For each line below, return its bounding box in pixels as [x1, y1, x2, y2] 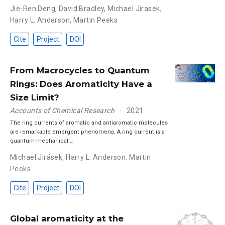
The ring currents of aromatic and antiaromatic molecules [10, 119, 168, 126]
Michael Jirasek [107, 5, 160, 13]
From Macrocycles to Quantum [10, 65, 150, 76]
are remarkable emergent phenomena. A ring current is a [10, 128, 165, 135]
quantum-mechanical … [10, 137, 73, 144]
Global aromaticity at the [10, 213, 124, 224]
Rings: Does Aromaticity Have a [10, 79, 152, 89]
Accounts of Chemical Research [10, 106, 115, 115]
